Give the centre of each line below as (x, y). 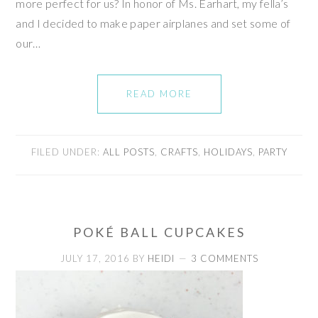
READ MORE (159, 93)
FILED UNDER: (67, 152)
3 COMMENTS (224, 258)
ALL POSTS (128, 152)
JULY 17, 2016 (95, 258)
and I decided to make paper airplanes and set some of (153, 23)
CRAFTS (179, 152)
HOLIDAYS (228, 152)
